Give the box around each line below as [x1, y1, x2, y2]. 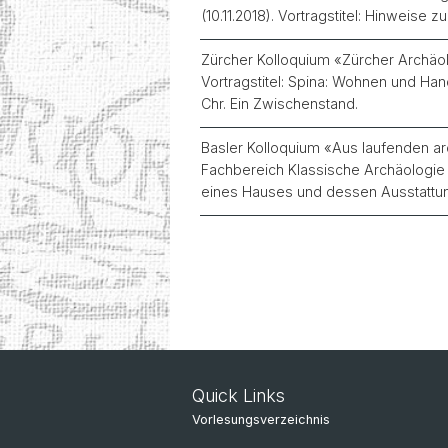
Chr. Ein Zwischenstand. [201, 95, 358, 112]
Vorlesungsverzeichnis [192, 412, 330, 427]
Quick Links [192, 385, 285, 406]
